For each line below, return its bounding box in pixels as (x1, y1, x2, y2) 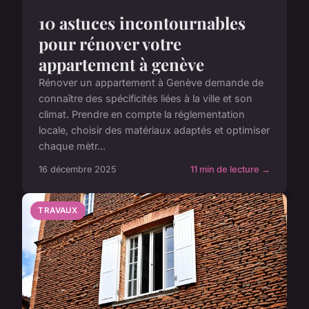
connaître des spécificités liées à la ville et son (39, 92, 252, 105)
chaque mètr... (39, 140, 106, 152)
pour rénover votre (39, 32, 181, 55)
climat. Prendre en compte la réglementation (39, 108, 245, 121)
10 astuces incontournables (39, 12, 246, 34)
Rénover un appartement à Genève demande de (39, 77, 263, 89)
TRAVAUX (38, 206, 78, 216)
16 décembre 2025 (39, 164, 117, 175)
